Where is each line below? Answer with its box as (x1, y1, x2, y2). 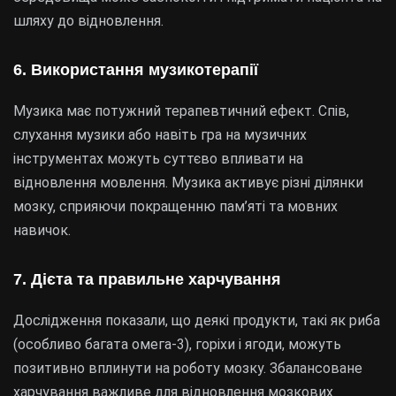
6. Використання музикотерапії (13, 61, 258, 79)
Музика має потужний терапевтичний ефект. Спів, (13, 103, 349, 119)
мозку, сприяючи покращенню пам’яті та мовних (13, 198, 338, 215)
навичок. (13, 222, 71, 239)
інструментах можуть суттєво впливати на (13, 150, 303, 167)
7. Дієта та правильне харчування (13, 270, 281, 288)
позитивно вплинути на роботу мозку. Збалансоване (13, 360, 362, 377)
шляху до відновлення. (13, 12, 164, 29)
